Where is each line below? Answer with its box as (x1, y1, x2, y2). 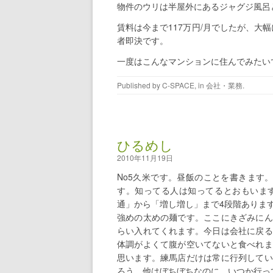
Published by (117, 80, 162, 91)
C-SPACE (162, 80, 194, 91)
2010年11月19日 (117, 152, 173, 163)
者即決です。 (117, 34, 168, 47)
